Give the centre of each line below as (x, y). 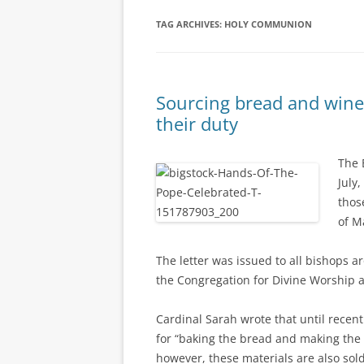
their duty (197, 123)
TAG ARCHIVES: (190, 24)
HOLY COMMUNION (268, 24)
